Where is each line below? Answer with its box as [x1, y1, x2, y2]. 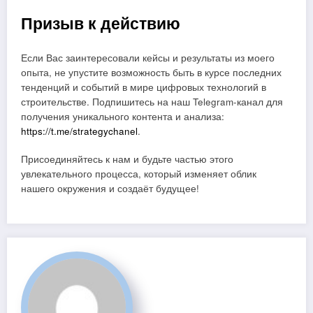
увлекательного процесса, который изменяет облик [21, 167, 256, 181]
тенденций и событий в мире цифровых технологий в [21, 80, 266, 94]
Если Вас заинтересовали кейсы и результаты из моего [21, 51, 275, 65]
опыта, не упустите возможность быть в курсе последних [21, 66, 282, 80]
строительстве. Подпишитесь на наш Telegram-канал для [21, 95, 283, 109]
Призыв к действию [21, 11, 180, 34]
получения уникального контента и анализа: [21, 110, 224, 124]
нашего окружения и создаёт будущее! [21, 182, 199, 196]
